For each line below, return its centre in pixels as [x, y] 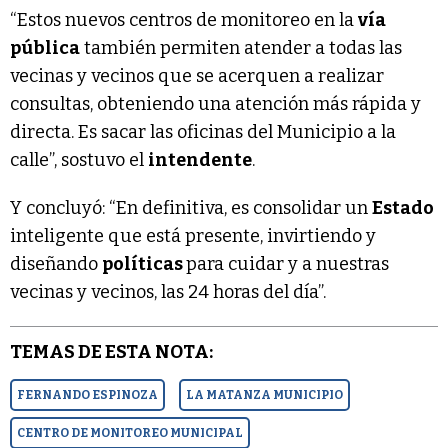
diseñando [56, 264]
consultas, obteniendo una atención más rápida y [215, 104]
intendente [200, 160]
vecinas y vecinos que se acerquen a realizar [197, 76]
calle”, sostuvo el [79, 160]
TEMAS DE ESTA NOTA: [111, 352]
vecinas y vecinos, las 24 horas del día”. [168, 292]
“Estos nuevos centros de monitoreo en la [184, 20]
